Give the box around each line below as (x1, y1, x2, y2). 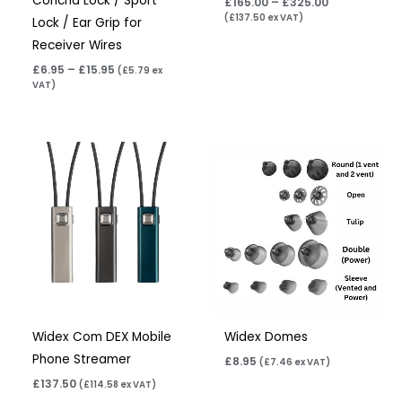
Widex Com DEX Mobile (32, 328, 172, 346)
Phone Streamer (32, 351, 132, 369)
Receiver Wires (32, 36, 123, 54)
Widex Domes (224, 328, 309, 346)
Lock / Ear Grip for (32, 13, 143, 31)
